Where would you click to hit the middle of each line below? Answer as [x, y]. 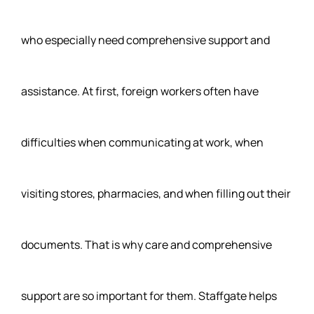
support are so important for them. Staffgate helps [149, 295]
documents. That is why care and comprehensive [146, 244]
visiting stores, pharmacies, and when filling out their [156, 193]
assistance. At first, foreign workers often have [140, 91]
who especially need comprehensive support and [145, 40]
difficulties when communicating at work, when [142, 142]
